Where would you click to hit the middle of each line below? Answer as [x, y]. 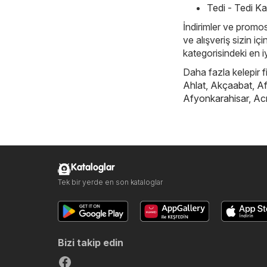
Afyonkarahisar [216, 98]
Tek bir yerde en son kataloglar [110, 182]
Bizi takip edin [91, 242]
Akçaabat [231, 85]
